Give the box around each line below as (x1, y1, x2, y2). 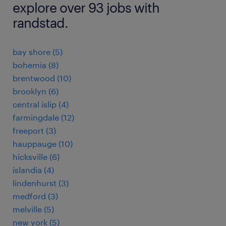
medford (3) (13, 191, 58, 201)
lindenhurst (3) (13, 178, 69, 188)
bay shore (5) (13, 47, 63, 56)
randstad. (13, 15, 68, 30)
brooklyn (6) (13, 86, 59, 96)
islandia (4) (13, 165, 54, 175)
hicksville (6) (13, 152, 60, 161)
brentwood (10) (13, 73, 71, 83)
